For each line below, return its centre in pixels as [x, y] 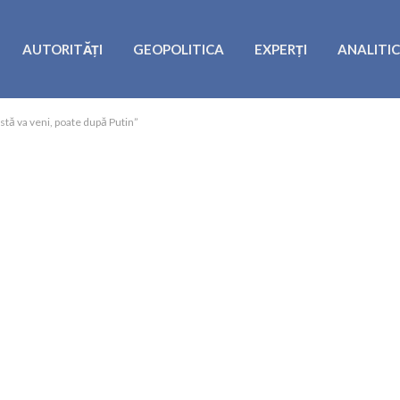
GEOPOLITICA [178, 49]
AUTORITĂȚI [62, 49]
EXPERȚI [280, 49]
